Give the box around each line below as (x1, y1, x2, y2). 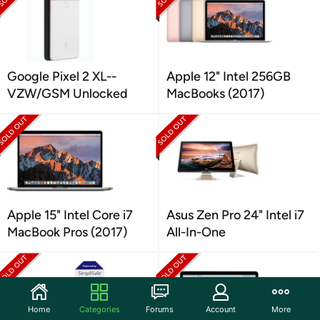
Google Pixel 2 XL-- (7, 69, 116, 84)
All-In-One (166, 224, 226, 240)
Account (205, 304, 236, 314)
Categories (79, 304, 120, 314)
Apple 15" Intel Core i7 (7, 207, 133, 223)
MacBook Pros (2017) (7, 224, 127, 240)
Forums (146, 304, 174, 314)
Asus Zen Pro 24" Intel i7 (166, 207, 304, 223)
